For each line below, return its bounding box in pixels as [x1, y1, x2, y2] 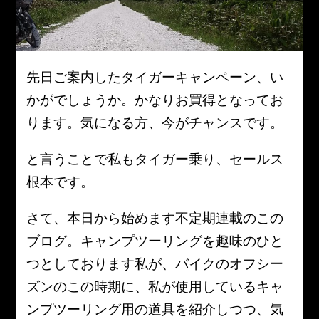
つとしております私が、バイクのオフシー [26, 254, 284, 273]
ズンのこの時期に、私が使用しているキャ [26, 277, 284, 296]
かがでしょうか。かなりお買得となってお [26, 90, 284, 109]
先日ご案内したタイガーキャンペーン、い [26, 67, 284, 86]
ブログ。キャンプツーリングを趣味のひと [26, 231, 284, 251]
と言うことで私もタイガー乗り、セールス [26, 150, 284, 169]
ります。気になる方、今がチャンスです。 [26, 113, 284, 132]
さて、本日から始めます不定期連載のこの [26, 209, 284, 228]
